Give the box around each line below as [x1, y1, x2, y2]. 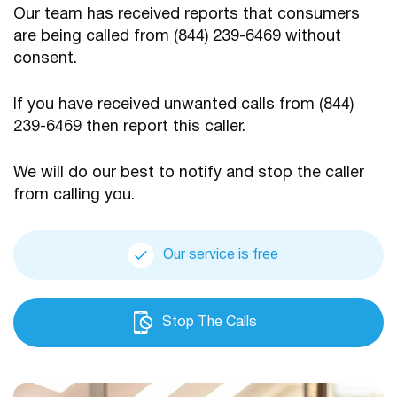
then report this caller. [86, 119, 250, 135]
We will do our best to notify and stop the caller [13, 165, 364, 181]
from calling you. [13, 187, 135, 203]
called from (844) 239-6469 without [86, 28, 341, 44]
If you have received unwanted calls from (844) [13, 97, 354, 113]
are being [13, 28, 86, 44]
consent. [13, 51, 77, 66]
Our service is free [163, 248, 278, 261]
